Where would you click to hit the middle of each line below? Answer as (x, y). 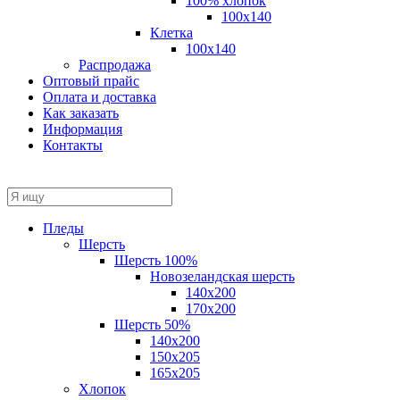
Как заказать (81, 113)
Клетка (171, 33)
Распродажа (115, 65)
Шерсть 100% (156, 261)
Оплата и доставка (100, 97)
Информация (83, 129)
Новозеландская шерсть (222, 277)
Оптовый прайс (91, 81)
